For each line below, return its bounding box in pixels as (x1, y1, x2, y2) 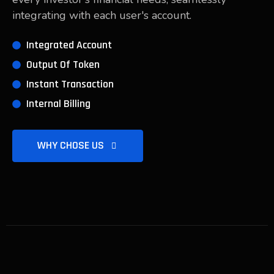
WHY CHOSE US (37, 138, 106, 152)
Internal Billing (26, 97, 91, 111)
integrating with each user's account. (12, 8, 191, 23)
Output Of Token (26, 57, 100, 72)
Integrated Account (26, 38, 112, 52)
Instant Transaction (26, 77, 114, 91)
